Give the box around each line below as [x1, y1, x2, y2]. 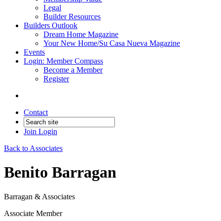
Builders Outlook [24, 21, 77, 30]
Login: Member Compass [24, 57, 103, 65]
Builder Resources [43, 12, 101, 21]
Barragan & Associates [4, 192, 75, 201]
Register [43, 74, 69, 83]
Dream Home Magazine [43, 30, 118, 38]
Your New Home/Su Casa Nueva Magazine [43, 39, 180, 47]
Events [24, 48, 45, 56]
